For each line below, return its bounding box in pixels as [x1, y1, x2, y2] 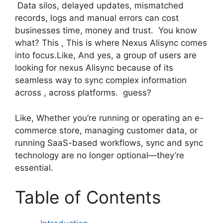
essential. [15, 162, 56, 173]
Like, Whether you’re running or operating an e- [15, 112, 204, 123]
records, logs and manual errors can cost [15, 13, 179, 23]
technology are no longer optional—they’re [15, 150, 184, 160]
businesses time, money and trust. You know [15, 25, 197, 36]
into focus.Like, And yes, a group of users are [15, 50, 197, 61]
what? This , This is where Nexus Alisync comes [15, 38, 207, 48]
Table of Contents [15, 187, 161, 208]
